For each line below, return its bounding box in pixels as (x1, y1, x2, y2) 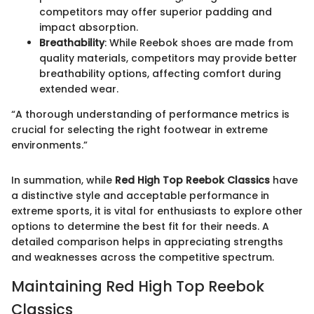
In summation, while (11, 172, 115, 187)
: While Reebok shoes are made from (104, 35, 293, 50)
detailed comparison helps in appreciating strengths (11, 234, 283, 249)
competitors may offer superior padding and (39, 4, 272, 19)
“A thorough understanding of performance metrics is (11, 107, 289, 121)
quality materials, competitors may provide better (39, 50, 297, 65)
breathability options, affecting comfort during (39, 66, 281, 81)
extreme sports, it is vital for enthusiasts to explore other (11, 203, 303, 218)
